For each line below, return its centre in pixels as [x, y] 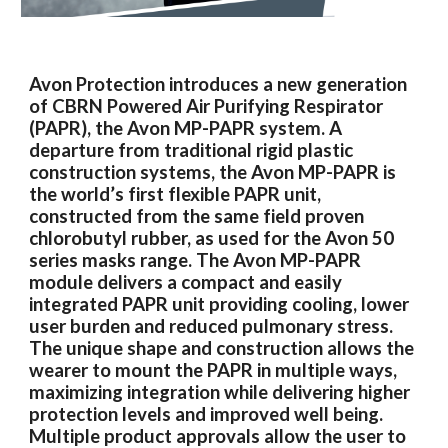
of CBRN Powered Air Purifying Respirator [206, 105]
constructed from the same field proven [197, 215]
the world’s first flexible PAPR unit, [175, 193]
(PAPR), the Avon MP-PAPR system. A [186, 127]
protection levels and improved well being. [206, 413]
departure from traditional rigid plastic [191, 149]
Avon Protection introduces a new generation [218, 83]
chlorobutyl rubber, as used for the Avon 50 [212, 237]
